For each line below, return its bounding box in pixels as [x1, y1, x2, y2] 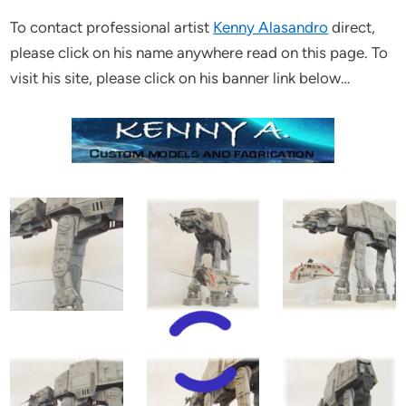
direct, [328, 18, 376, 37]
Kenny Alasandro [213, 18, 329, 37]
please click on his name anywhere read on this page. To [10, 43, 389, 63]
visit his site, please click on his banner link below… [10, 69, 351, 88]
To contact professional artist [10, 18, 214, 37]
